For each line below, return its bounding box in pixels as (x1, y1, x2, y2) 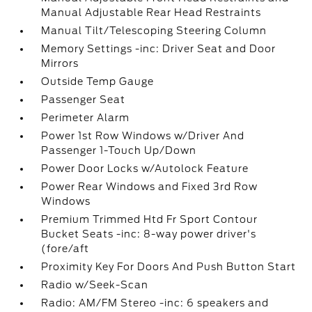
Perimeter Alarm (41, 112, 130, 123)
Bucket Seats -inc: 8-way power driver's (41, 228, 257, 240)
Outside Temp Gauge (41, 76, 155, 87)
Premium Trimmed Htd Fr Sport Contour (41, 214, 258, 225)
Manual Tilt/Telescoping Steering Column (41, 25, 267, 36)
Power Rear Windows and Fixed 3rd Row (41, 181, 258, 192)
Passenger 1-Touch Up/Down (41, 145, 197, 156)
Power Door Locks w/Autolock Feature (41, 163, 249, 174)
